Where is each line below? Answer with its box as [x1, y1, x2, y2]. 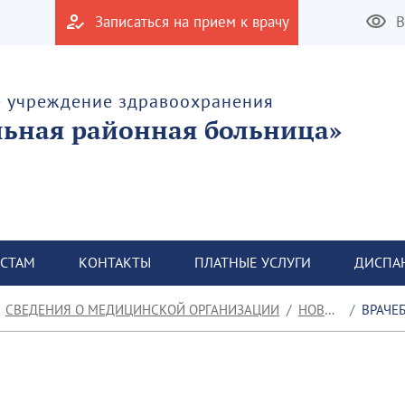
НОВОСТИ [298, 301, 325, 318]
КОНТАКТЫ [79, 253, 151, 271]
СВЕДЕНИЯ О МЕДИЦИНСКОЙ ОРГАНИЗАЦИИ [5, 301, 279, 318]
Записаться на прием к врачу [95, 12, 289, 32]
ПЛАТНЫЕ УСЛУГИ [194, 253, 311, 271]
